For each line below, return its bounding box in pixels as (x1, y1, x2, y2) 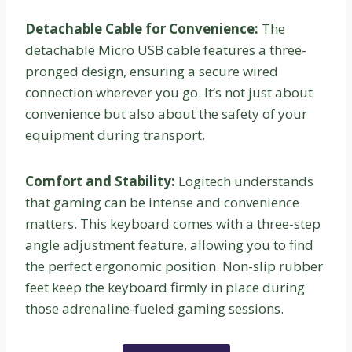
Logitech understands (178, 172, 313, 191)
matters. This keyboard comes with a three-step (25, 214, 321, 233)
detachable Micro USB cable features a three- (25, 41, 306, 60)
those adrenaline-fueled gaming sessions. (25, 299, 284, 318)
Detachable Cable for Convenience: (25, 20, 262, 38)
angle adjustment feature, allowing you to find (25, 236, 313, 255)
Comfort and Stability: (25, 172, 178, 191)
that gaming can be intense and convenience (25, 193, 299, 212)
